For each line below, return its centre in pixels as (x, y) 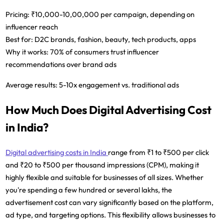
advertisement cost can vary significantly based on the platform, (110, 202)
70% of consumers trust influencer (104, 51)
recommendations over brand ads (61, 64)
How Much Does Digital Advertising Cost (109, 109)
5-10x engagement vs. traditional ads (118, 84)
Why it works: (27, 51)
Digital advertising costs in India (57, 152)
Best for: (19, 39)
